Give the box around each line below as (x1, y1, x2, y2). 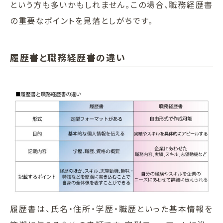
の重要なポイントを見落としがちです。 (10, 14, 153, 27)
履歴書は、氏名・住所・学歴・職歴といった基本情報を (10, 203, 213, 215)
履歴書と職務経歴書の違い (10, 51, 126, 64)
